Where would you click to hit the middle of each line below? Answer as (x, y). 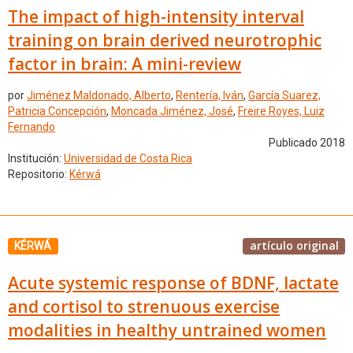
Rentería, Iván (210, 96)
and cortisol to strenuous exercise (144, 306)
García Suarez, (284, 96)
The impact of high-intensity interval (156, 16)
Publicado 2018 (307, 143)
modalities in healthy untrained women (167, 330)
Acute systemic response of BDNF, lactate (173, 282)
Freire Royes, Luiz (281, 111)
